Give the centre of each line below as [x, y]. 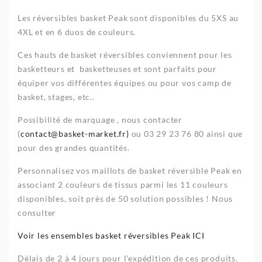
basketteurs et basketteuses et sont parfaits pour [117, 68]
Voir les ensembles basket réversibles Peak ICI [111, 235]
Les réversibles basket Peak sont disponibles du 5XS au [128, 18]
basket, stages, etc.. [56, 96]
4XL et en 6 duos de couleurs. [77, 32]
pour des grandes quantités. [74, 147]
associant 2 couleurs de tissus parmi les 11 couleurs [123, 184]
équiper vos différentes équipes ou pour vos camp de [125, 82]
